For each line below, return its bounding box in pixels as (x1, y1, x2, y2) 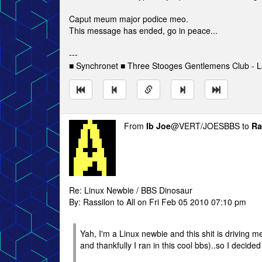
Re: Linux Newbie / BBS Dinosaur (69, 184, 192, 196)
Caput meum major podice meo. (69, 13, 188, 25)
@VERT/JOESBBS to (171, 120, 251, 132)
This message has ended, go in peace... (69, 25, 218, 36)
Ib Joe (146, 120, 171, 132)
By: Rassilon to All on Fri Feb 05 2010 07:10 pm (69, 196, 246, 208)
